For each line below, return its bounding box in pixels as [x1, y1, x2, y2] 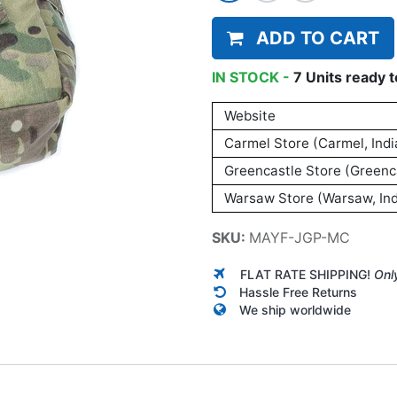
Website [223, 107, 276, 124]
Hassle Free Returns [239, 284, 357, 300]
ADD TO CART [256, 27, 379, 49]
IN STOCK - [212, 68, 293, 86]
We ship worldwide [239, 302, 351, 317]
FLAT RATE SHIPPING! [240, 267, 374, 282]
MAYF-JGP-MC [249, 229, 350, 246]
